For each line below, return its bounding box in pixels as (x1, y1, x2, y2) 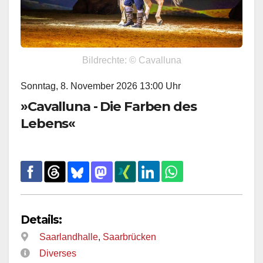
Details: (21, 212, 62, 227)
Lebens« (21, 115, 76, 132)
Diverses (39, 248, 76, 259)
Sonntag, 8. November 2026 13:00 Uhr (21, 81, 181, 92)
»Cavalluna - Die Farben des (21, 98, 197, 115)
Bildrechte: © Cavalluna (82, 55, 181, 66)
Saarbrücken (103, 231, 156, 242)
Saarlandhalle (39, 231, 98, 242)
